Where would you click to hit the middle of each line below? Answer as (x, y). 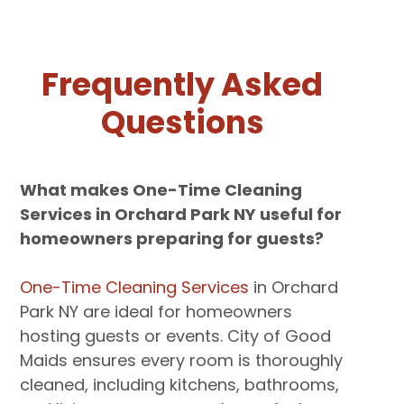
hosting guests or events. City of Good (176, 336)
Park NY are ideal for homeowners (156, 312)
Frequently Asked (183, 84)
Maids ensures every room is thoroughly (182, 360)
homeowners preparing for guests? (172, 239)
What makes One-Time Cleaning (161, 190)
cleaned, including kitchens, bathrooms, (180, 385)
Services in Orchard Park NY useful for (181, 214)
